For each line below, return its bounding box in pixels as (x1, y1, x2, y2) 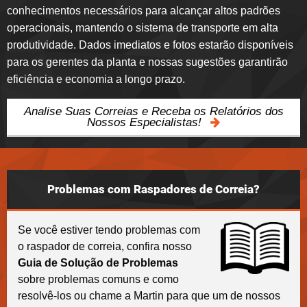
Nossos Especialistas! (86, 115, 205, 129)
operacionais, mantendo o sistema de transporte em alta (7, 21, 278, 34)
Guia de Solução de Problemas (18, 256, 178, 269)
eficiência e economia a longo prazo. (7, 73, 185, 85)
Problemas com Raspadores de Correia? (47, 182, 260, 196)
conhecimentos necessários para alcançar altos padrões (7, 4, 280, 16)
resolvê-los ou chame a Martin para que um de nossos (18, 289, 280, 302)
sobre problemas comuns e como (18, 273, 179, 285)
